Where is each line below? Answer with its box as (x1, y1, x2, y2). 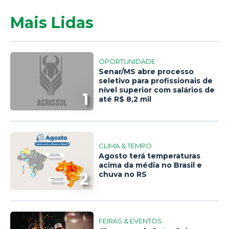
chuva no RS (99, 170, 147, 179)
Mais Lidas (10, 13, 94, 32)
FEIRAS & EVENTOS (99, 217, 163, 225)
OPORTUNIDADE (99, 57, 156, 66)
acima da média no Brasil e (99, 161, 202, 170)
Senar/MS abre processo (99, 67, 194, 77)
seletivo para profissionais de (99, 76, 213, 86)
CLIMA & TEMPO (99, 142, 152, 150)
